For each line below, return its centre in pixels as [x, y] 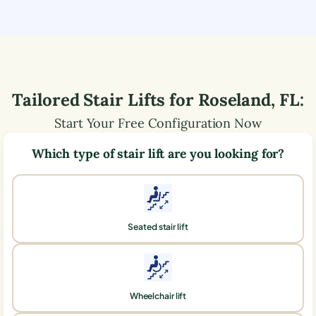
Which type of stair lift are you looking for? [158, 153]
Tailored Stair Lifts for [105, 99]
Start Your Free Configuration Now [158, 123]
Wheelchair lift [158, 296]
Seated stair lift [158, 226]
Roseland [235, 99]
